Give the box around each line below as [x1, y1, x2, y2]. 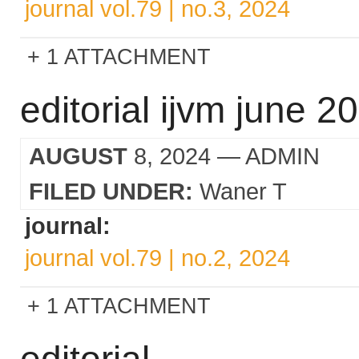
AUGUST [29, 143, 127, 169]
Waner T [200, 178, 287, 204]
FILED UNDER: [29, 178, 193, 204]
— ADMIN [211, 143, 320, 169]
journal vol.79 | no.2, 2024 [25, 244, 290, 271]
